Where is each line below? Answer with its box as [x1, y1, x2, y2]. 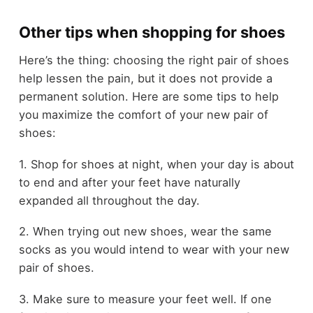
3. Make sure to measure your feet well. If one [18, 292, 272, 307]
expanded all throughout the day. [18, 193, 200, 208]
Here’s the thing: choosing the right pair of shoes [18, 53, 289, 68]
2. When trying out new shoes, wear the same [18, 224, 272, 239]
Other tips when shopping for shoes [18, 22, 285, 41]
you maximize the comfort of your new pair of [18, 108, 268, 122]
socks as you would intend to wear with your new [18, 242, 289, 257]
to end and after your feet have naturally [18, 175, 240, 189]
